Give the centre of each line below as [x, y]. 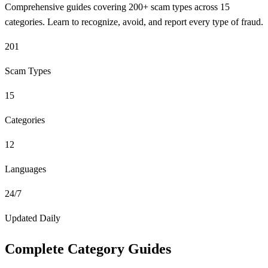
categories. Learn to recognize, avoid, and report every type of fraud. [134, 22]
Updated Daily [33, 218]
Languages [25, 169]
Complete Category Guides [88, 249]
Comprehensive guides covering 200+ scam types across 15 [117, 7]
